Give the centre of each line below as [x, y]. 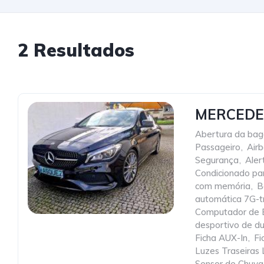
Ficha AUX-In [221, 238]
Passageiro [218, 147]
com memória [223, 186]
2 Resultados [76, 50]
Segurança [217, 160]
